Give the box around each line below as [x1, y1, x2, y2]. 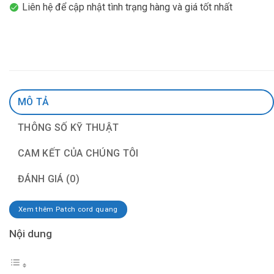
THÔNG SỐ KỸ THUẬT [18, 121, 119, 133]
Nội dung [9, 228, 52, 240]
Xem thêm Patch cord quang [18, 205, 118, 214]
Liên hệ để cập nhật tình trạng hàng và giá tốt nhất [21, 1, 232, 13]
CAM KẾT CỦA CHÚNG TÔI [18, 147, 139, 159]
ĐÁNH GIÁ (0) [18, 172, 80, 185]
